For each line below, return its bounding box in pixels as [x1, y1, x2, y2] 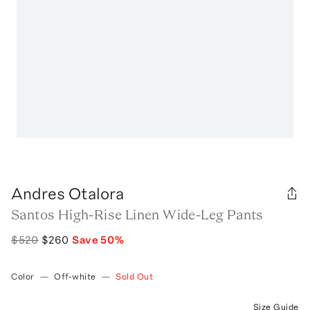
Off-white [54, 271, 96, 282]
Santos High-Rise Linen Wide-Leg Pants [11, 206, 264, 223]
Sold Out [116, 271, 154, 282]
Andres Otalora [11, 183, 124, 203]
